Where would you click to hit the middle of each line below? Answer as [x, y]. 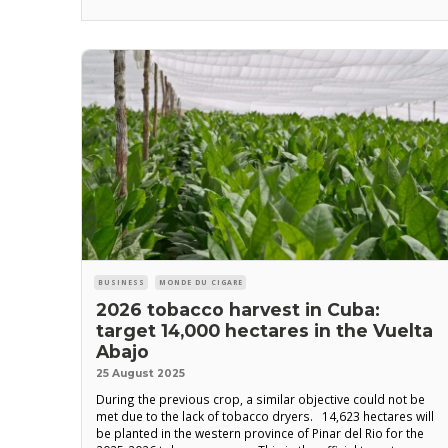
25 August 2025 [140, 373]
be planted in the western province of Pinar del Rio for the [259, 432]
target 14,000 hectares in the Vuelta [264, 330]
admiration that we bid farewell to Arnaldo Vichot [235, 16]
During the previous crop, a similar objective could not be [260, 398]
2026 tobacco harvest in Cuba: [237, 309]
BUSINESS [121, 282]
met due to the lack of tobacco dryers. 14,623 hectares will [264, 415]
